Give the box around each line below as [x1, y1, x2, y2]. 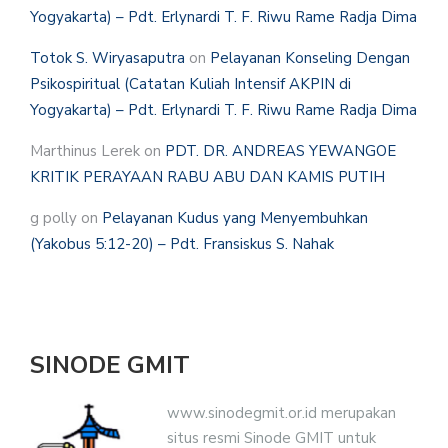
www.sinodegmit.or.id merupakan [166, 402, 396, 423]
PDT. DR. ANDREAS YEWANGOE [165, 141, 396, 162]
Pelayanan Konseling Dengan [210, 48, 410, 69]
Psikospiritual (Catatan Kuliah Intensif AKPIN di [30, 74, 351, 95]
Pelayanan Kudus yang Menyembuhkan [102, 208, 368, 229]
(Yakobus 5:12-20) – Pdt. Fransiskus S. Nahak [30, 234, 334, 255]
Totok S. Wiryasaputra [30, 48, 185, 69]
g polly [30, 208, 77, 229]
